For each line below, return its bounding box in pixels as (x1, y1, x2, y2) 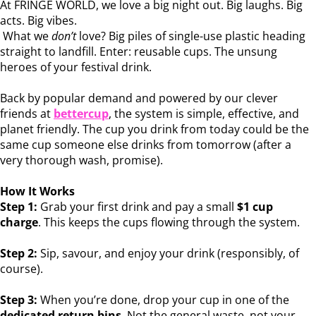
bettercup (54, 105, 109, 121)
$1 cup (237, 198, 273, 214)
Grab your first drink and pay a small (37, 198, 237, 214)
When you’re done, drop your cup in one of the (37, 291, 289, 308)
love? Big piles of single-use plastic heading (76, 28, 305, 44)
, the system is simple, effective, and (109, 105, 299, 121)
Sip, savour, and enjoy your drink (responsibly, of (37, 245, 299, 261)
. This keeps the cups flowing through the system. (38, 214, 300, 230)
